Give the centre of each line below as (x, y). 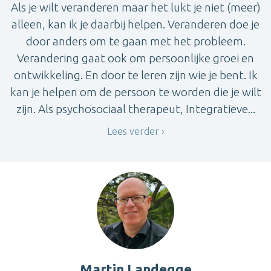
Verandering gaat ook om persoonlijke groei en (135, 58)
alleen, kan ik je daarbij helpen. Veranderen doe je (135, 24)
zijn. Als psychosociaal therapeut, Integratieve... (135, 109)
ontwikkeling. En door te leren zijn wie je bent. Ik (135, 75)
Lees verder (133, 132)
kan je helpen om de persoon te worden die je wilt (135, 92)
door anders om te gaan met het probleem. (135, 41)
